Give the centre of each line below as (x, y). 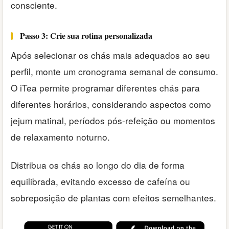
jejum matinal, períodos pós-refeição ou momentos (113, 121)
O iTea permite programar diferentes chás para (105, 88)
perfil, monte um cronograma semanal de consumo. (114, 72)
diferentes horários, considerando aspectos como (111, 104)
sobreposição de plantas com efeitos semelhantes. (113, 197)
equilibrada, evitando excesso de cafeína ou (100, 181)
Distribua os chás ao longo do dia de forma (98, 165)
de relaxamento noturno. (60, 137)
